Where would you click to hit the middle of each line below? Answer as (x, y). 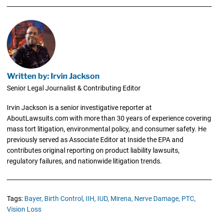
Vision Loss (24, 209)
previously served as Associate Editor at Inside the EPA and (95, 139)
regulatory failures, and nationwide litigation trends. (84, 161)
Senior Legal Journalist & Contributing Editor (73, 88)
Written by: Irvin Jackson (53, 76)
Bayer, (33, 198)
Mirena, (121, 198)
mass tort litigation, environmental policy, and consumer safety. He (106, 129)
